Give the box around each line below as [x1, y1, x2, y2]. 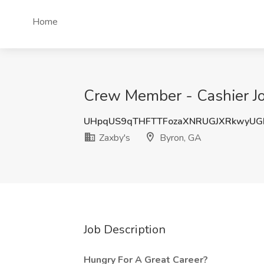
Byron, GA [157, 131, 202, 144]
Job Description [84, 222, 166, 237]
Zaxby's [97, 131, 130, 144]
